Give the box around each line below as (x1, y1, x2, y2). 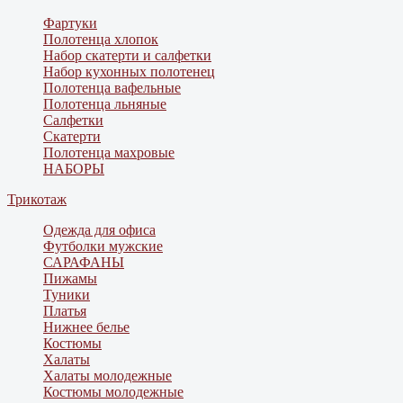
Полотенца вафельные (43, 80, 181, 96)
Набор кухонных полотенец (43, 64, 215, 80)
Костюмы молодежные (43, 384, 184, 400)
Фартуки (43, 15, 97, 31)
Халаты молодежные (43, 368, 172, 384)
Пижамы (43, 271, 97, 287)
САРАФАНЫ (43, 255, 124, 271)
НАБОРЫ (43, 161, 104, 177)
